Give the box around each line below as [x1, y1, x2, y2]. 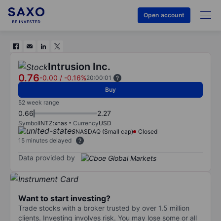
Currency [73, 119, 99, 127]
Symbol [18, 119, 39, 127]
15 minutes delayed [18, 137, 72, 144]
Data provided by [18, 153, 75, 162]
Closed [138, 128, 157, 135]
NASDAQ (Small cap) [75, 128, 133, 135]
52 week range [18, 99, 59, 106]
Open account [143, 11, 184, 19]
